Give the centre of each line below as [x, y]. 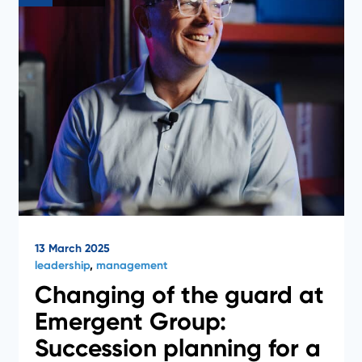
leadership [62, 265]
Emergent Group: [130, 321]
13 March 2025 [72, 248]
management [131, 265]
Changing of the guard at [179, 295]
